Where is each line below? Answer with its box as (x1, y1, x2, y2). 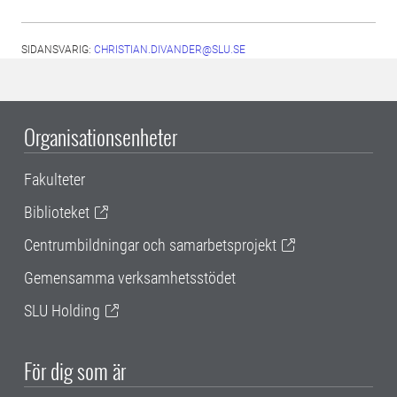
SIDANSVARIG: (21, 43, 94, 56)
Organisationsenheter (24, 121, 177, 152)
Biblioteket (24, 203, 90, 222)
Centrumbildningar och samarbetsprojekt (24, 236, 276, 254)
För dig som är (24, 354, 126, 386)
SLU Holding (24, 301, 100, 320)
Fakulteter (24, 170, 85, 189)
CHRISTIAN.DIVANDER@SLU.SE (94, 43, 245, 56)
